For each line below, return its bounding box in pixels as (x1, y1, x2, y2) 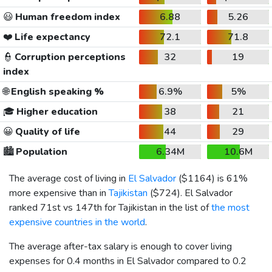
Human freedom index (13, 10, 120, 24)
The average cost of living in (9, 171, 128, 185)
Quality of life (13, 124, 80, 138)
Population (13, 144, 67, 158)
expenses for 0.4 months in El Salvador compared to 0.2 (9, 254, 246, 268)
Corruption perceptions (12, 50, 126, 64)
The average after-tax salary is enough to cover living (9, 239, 232, 253)
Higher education (14, 104, 98, 118)
